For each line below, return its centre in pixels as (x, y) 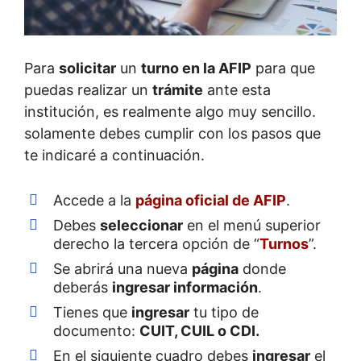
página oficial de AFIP (211, 200)
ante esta (237, 89)
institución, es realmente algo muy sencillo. (170, 111)
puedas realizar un (88, 89)
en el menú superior (252, 225)
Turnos (284, 243)
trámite (178, 89)
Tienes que (92, 312)
